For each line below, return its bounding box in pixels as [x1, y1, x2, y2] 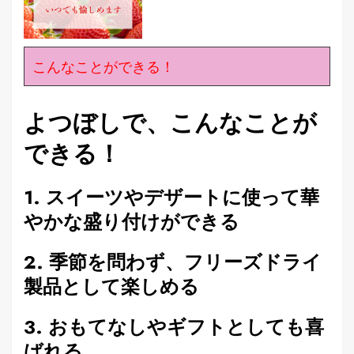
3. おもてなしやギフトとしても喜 [24, 312, 324, 341]
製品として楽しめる [24, 272, 199, 300]
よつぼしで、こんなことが [24, 105, 317, 140]
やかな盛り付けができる [24, 207, 239, 235]
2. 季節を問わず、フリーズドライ [24, 247, 322, 276]
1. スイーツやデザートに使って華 [24, 183, 319, 211]
